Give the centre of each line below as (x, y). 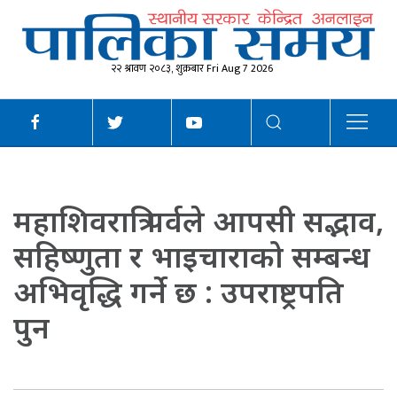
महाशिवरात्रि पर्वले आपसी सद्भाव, (198, 221)
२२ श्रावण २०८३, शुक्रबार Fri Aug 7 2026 (192, 69)
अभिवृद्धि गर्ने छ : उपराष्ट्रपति (179, 292)
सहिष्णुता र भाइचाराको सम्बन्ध (192, 257)
